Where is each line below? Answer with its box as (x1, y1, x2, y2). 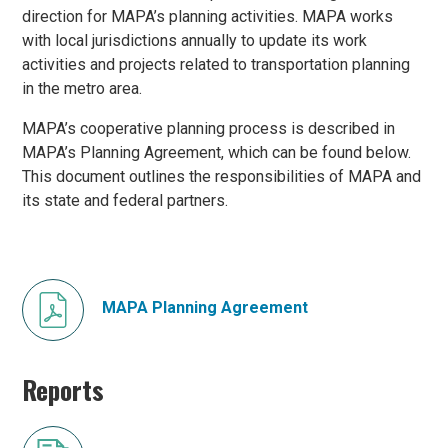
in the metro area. (22, 79, 143, 98)
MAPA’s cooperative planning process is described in (22, 119, 396, 138)
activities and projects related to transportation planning (22, 55, 411, 74)
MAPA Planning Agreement (102, 298, 309, 317)
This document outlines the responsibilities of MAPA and (22, 167, 422, 186)
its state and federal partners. (22, 191, 229, 210)
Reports (22, 370, 105, 409)
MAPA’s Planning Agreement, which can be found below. (22, 143, 412, 162)
